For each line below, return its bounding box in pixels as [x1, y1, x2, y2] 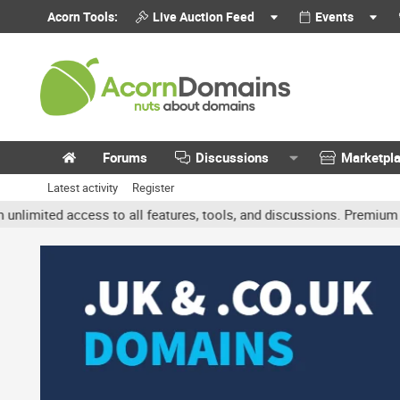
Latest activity [47, 179, 118, 196]
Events [315, 8, 354, 25]
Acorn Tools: [47, 8, 118, 25]
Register [132, 179, 174, 196]
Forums [103, 148, 147, 166]
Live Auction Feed [152, 8, 254, 25]
